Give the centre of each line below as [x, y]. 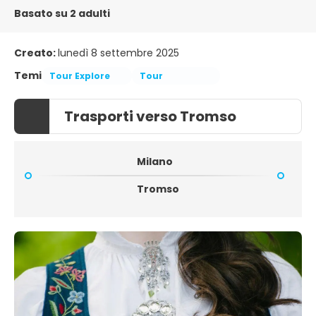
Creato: [36, 53]
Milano [154, 162]
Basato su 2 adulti [62, 13]
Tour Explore [80, 75]
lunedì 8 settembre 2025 [119, 53]
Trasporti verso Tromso [150, 116]
